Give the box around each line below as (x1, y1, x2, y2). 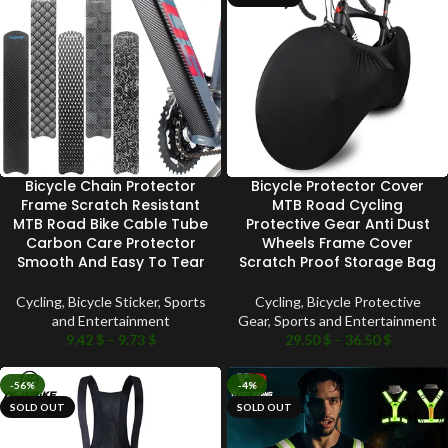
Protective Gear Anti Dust (245, 214, 430, 235)
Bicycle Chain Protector (25, 176, 196, 197)
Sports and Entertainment (274, 312, 437, 330)
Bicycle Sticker (67, 293, 158, 311)
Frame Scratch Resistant (21, 195, 200, 216)
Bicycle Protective (306, 293, 421, 311)
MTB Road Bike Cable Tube (13, 214, 208, 235)
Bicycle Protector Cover (251, 176, 424, 197)
